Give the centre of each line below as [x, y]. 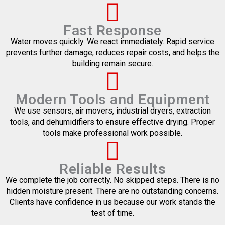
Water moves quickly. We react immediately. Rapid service [113, 42]
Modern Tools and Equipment [113, 100]
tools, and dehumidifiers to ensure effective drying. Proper [113, 122]
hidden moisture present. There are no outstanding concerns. [113, 191]
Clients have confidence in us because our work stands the [113, 202]
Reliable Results [113, 169]
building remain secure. [113, 64]
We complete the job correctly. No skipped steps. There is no [113, 180]
